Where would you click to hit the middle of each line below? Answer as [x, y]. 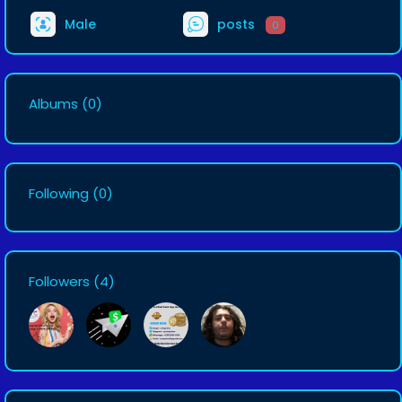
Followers [59, 281]
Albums [53, 104]
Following [59, 193]
